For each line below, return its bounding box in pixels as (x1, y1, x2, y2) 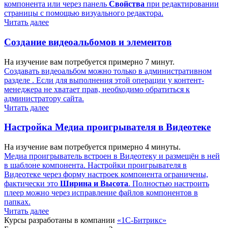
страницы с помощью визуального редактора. (4, 9, 163, 18)
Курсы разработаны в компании (4, 216, 117, 224)
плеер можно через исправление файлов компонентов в (4, 188, 198, 197)
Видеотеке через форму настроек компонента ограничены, (4, 170, 208, 179)
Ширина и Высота (60, 179, 128, 188)
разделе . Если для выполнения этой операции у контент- (4, 75, 204, 84)
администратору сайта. (4, 94, 84, 103)
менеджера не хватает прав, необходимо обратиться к (4, 84, 190, 94)
